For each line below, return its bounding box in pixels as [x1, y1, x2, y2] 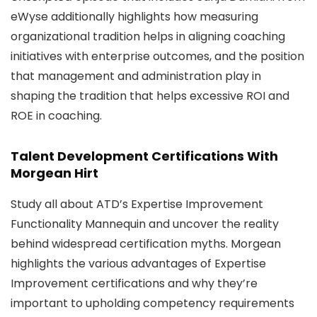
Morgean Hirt [11, 164, 98, 182]
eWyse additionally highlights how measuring [11, 8, 258, 25]
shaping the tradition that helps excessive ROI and [11, 88, 289, 104]
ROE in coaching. [11, 108, 102, 124]
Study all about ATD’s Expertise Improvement [11, 196, 263, 212]
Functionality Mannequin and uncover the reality [11, 216, 279, 232]
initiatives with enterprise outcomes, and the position [11, 48, 304, 64]
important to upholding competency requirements [11, 295, 294, 311]
